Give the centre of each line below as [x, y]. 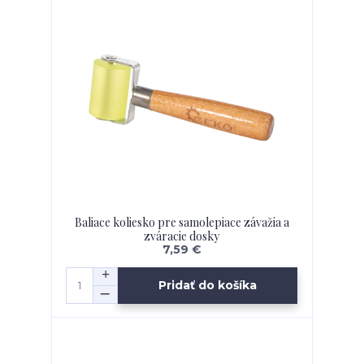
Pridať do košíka [208, 286]
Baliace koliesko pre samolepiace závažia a [182, 222]
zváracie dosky [182, 236]
